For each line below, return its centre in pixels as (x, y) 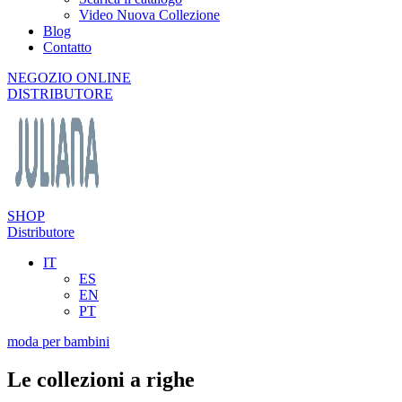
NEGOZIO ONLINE (69, 78)
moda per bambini (58, 341)
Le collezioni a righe (101, 379)
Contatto (67, 47)
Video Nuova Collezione (149, 15)
